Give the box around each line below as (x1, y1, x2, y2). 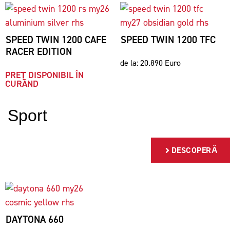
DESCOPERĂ (171, 145, 218, 156)
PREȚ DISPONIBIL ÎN (5, 69, 84, 81)
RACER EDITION (6, 45, 72, 58)
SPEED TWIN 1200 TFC (121, 33, 216, 46)
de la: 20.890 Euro (120, 57, 181, 68)
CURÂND (5, 78, 39, 90)
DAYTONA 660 (6, 213, 64, 226)
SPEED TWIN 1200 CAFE (6, 33, 106, 46)
